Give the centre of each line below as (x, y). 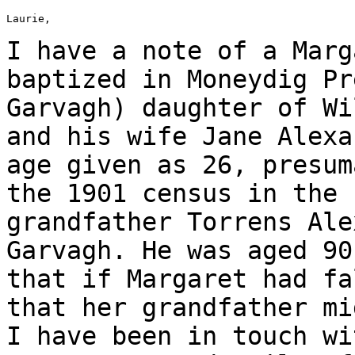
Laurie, (29, 18)
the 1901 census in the (179, 193)
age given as (104, 164)
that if (67, 279)
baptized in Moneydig (164, 79)
